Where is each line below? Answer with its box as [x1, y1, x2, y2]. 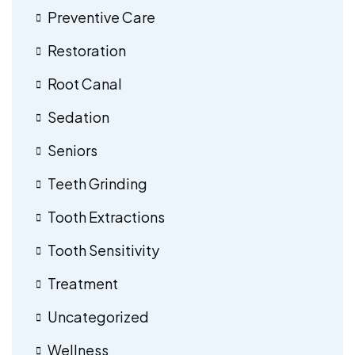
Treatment [48, 273, 118, 292]
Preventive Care [48, 7, 155, 26]
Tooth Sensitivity [48, 240, 159, 259]
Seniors [48, 140, 97, 159]
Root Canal [48, 74, 122, 93]
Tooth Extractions [48, 207, 165, 226]
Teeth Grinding [48, 174, 147, 193]
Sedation [48, 107, 109, 126]
